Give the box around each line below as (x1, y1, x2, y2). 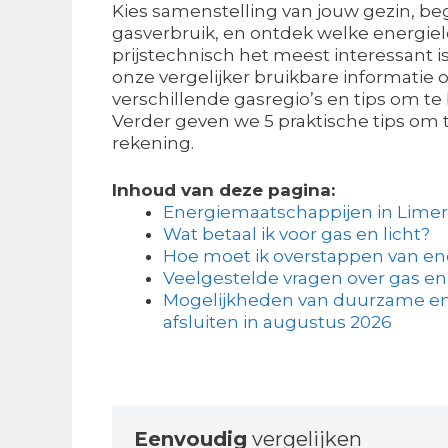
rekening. (112, 132, 194, 153)
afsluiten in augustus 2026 (163, 312, 392, 332)
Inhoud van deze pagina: (112, 180, 335, 200)
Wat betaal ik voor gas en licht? (163, 224, 430, 244)
